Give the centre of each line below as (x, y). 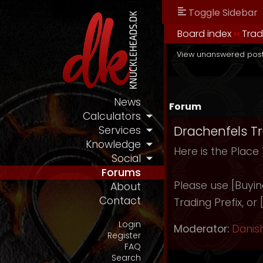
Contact (120, 201)
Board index (204, 34)
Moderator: (201, 229)
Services (120, 131)
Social (126, 159)
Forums (121, 173)
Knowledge (113, 145)
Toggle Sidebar (223, 13)
